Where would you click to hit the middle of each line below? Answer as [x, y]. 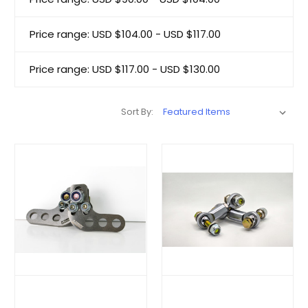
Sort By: [137, 111]
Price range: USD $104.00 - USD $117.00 [125, 34]
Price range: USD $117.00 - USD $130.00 [125, 69]
